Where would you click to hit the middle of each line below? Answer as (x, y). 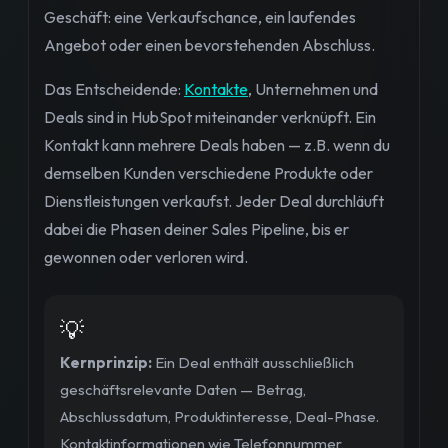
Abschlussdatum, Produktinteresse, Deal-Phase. (219, 416)
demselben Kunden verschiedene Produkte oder (208, 172)
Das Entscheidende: (114, 88)
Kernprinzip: (106, 362)
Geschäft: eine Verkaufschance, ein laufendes (200, 16)
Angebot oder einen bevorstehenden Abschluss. (209, 44)
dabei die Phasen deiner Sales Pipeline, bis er (196, 228)
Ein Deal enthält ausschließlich (253, 362)
